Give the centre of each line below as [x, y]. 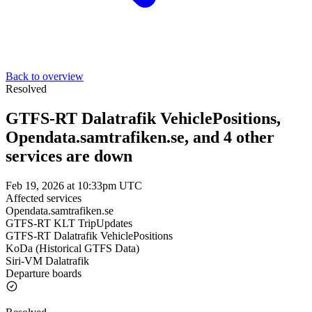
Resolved [26, 89]
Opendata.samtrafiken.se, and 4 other [140, 137]
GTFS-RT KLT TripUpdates [69, 223]
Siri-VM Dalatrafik [47, 260]
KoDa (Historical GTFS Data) [72, 248]
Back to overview [45, 76]
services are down [69, 156]
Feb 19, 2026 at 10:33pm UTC [74, 185]
